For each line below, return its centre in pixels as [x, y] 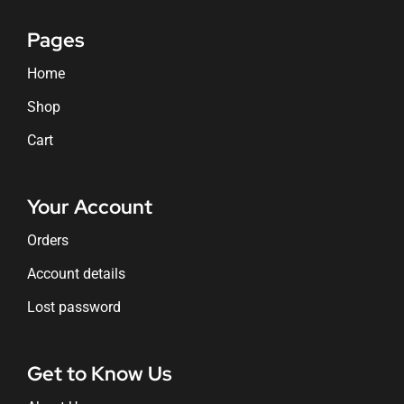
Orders [47, 241]
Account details [76, 274]
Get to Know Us [99, 374]
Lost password [73, 308]
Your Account [89, 207]
